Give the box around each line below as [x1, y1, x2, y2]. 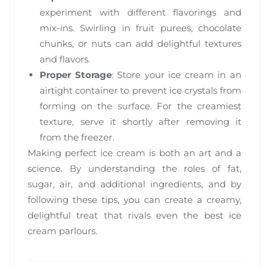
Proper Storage [40, 68, 112, 80]
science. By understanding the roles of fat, [28, 162, 241, 174]
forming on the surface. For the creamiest [40, 100, 241, 112]
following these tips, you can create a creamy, [28, 193, 241, 205]
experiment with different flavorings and [40, 6, 241, 18]
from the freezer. [40, 131, 114, 143]
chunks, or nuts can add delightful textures [40, 37, 241, 49]
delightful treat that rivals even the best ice [28, 209, 241, 221]
